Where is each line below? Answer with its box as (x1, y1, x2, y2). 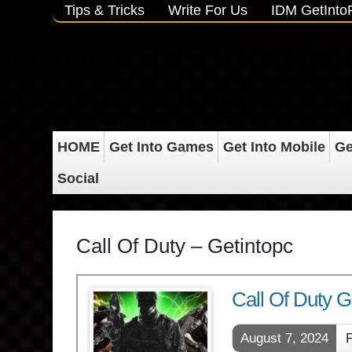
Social (57, 170, 99, 186)
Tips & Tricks (64, 2, 145, 18)
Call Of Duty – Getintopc (76, 234, 293, 258)
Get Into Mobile (222, 139, 325, 155)
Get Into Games (108, 139, 214, 155)
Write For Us (168, 2, 248, 18)
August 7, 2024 (240, 331, 328, 346)
